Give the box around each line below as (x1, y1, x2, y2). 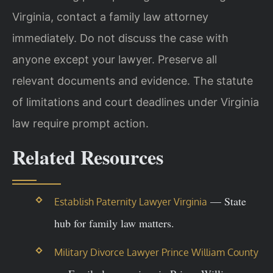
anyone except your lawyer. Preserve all (12, 52, 217, 66)
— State (207, 194, 246, 209)
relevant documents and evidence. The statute (12, 74, 253, 87)
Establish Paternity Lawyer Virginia (54, 196, 207, 208)
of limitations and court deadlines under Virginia (12, 95, 259, 108)
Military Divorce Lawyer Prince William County (54, 246, 258, 258)
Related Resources (12, 143, 163, 172)
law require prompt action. (12, 116, 149, 130)
